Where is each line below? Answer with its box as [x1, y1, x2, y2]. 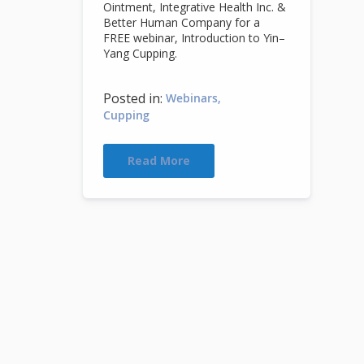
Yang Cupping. [103, 45, 177, 61]
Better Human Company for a [103, 14, 260, 30]
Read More [128, 152, 190, 168]
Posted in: [103, 89, 162, 107]
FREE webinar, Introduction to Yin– [103, 29, 285, 45]
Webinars [166, 89, 218, 106]
